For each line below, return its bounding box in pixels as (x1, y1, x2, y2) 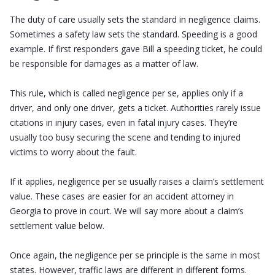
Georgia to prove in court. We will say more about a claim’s (10, 205, 244, 217)
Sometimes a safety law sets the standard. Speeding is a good (10, 28, 257, 41)
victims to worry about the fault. (10, 146, 137, 158)
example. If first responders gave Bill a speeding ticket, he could (10, 43, 262, 55)
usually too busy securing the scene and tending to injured (10, 131, 241, 144)
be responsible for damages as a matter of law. (10, 58, 198, 70)
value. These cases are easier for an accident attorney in (10, 190, 234, 203)
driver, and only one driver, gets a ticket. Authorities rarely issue (10, 102, 261, 114)
